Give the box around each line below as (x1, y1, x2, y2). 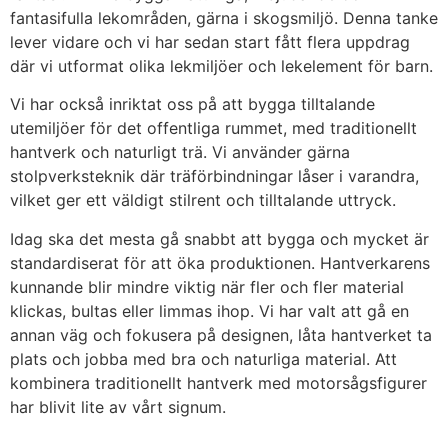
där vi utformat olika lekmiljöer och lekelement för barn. (10, 56, 433, 76)
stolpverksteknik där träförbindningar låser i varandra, (10, 166, 419, 187)
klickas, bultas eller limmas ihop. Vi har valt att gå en (10, 300, 409, 321)
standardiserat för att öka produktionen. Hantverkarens (10, 252, 430, 273)
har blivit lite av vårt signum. (10, 396, 226, 417)
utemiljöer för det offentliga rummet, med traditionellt (10, 118, 417, 139)
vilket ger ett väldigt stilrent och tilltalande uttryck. (10, 190, 396, 211)
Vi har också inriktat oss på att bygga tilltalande (10, 94, 375, 115)
